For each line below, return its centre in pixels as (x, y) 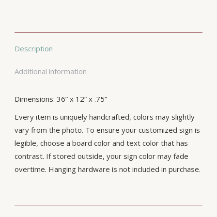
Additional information (51, 71)
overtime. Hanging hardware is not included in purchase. (108, 169)
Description (34, 48)
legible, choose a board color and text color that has (101, 143)
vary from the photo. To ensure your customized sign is (107, 130)
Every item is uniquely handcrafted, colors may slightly (105, 116)
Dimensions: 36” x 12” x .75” (61, 99)
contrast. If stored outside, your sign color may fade (101, 156)
